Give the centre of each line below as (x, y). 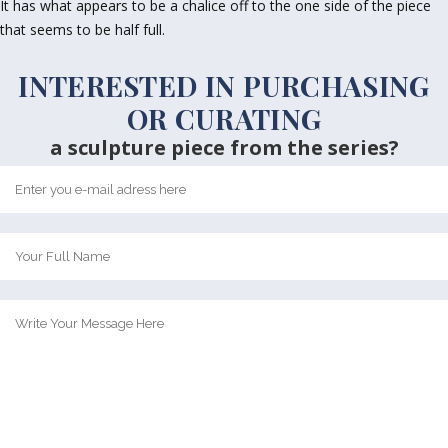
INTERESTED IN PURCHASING (224, 86)
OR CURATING (224, 119)
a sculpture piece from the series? (224, 148)
